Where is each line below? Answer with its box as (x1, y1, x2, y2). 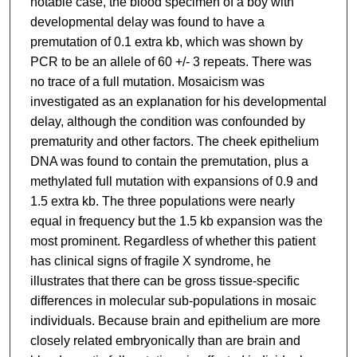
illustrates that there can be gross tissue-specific (29, 273, 300, 288)
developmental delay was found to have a (29, 14, 265, 29)
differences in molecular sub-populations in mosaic (29, 293, 316, 308)
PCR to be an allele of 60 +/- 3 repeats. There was (29, 54, 312, 69)
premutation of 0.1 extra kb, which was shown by (29, 34, 303, 49)
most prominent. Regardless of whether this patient (29, 233, 316, 248)
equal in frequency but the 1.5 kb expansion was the (29, 214, 323, 228)
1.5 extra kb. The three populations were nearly (29, 194, 295, 208)
